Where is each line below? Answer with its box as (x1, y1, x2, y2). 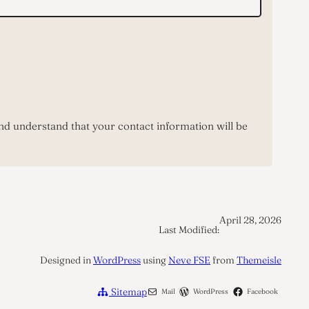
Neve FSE (168, 254, 210, 267)
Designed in (39, 254, 93, 267)
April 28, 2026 (219, 214, 281, 227)
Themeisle (236, 254, 281, 267)
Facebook (246, 287, 278, 297)
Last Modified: (158, 223, 219, 237)
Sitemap (108, 286, 147, 299)
